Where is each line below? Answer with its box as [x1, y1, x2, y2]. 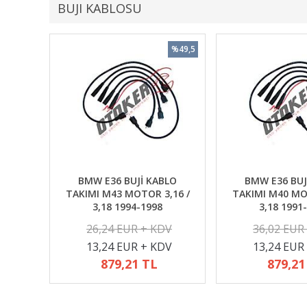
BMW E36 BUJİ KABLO [78, 174, 177, 187]
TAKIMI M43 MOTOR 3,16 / [65, 187, 190, 200]
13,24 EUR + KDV [86, 239, 172, 254]
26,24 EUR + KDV [86, 221, 172, 236]
